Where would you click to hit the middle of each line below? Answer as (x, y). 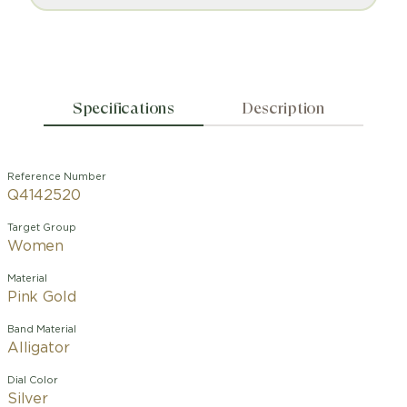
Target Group (42, 228)
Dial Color (33, 380)
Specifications (123, 108)
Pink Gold (42, 297)
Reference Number (57, 177)
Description (284, 108)
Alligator (39, 348)
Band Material (42, 329)
